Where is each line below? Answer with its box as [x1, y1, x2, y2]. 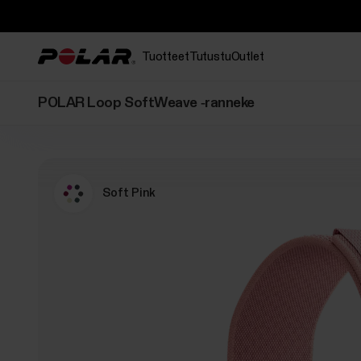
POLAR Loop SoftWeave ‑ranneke [38, 96, 255, 110]
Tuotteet [141, 50, 189, 63]
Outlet [230, 50, 264, 63]
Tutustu [189, 50, 231, 63]
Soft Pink [102, 187, 156, 199]
